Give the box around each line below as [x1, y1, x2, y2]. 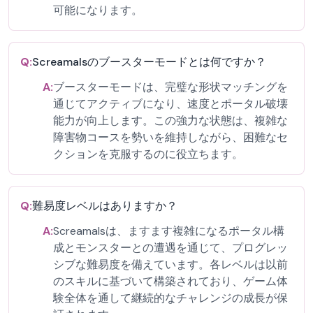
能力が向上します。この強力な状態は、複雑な [53, 113, 288, 128]
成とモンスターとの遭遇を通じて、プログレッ [53, 240, 288, 255]
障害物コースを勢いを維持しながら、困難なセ [53, 130, 288, 145]
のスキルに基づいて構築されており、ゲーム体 [53, 274, 288, 289]
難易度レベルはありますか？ [32, 198, 177, 213]
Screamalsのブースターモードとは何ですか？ [32, 54, 266, 69]
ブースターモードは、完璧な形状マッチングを [53, 80, 288, 94]
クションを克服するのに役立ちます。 [53, 147, 243, 161]
